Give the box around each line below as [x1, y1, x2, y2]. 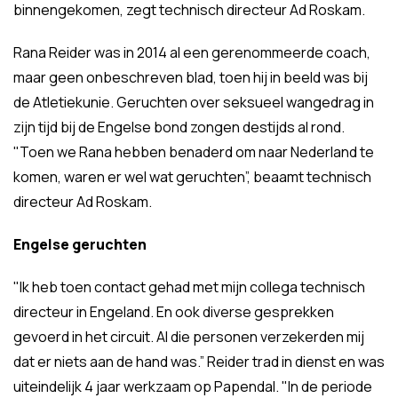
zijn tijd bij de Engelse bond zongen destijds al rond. [13, 117, 345, 137]
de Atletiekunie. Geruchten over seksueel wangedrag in [13, 92, 374, 112]
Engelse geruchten [13, 235, 147, 254]
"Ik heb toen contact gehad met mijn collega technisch [13, 277, 365, 297]
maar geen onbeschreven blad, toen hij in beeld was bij [13, 68, 368, 87]
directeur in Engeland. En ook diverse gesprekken [13, 302, 334, 322]
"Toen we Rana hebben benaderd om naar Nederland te [13, 142, 374, 162]
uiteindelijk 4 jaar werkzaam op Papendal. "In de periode [13, 377, 372, 396]
